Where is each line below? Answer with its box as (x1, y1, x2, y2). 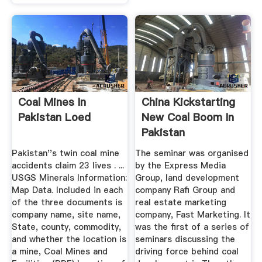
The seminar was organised (135, 147, 249, 159)
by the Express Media (135, 159, 226, 171)
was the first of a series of (135, 220, 250, 233)
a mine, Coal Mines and (11, 245, 108, 257)
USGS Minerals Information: (11, 171, 127, 184)
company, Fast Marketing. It (135, 208, 251, 220)
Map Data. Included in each (11, 184, 123, 196)
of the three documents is (11, 196, 122, 208)
